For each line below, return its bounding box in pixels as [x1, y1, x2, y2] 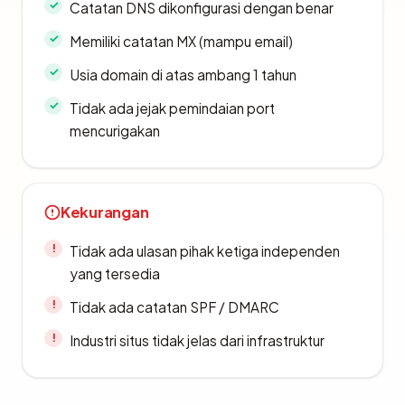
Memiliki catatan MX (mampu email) [70, 32, 293, 50]
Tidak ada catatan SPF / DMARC [70, 297, 279, 316]
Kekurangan [61, 202, 149, 221]
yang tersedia [70, 264, 160, 282]
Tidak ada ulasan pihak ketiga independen [70, 241, 340, 259]
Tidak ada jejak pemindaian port [70, 99, 275, 117]
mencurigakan [70, 121, 160, 139]
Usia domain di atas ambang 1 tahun [70, 65, 297, 83]
